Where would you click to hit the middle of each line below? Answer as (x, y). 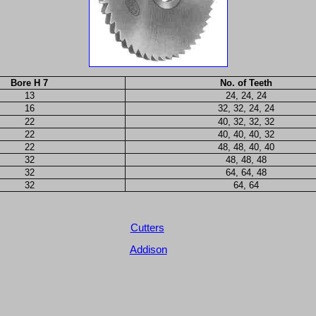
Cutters (147, 227)
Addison (148, 249)
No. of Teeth (246, 83)
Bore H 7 (29, 83)
